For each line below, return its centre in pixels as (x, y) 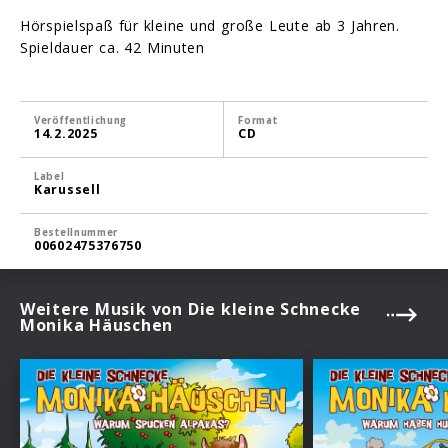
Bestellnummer (76, 232)
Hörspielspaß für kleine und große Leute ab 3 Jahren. (210, 25)
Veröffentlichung (81, 120)
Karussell (67, 189)
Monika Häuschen (96, 324)
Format (258, 120)
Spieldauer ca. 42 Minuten (112, 47)
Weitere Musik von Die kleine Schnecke (191, 308)
